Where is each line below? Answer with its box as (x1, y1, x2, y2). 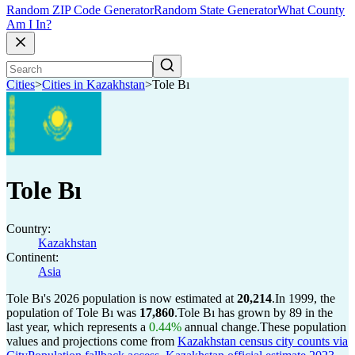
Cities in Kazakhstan (42, 78, 145, 92)
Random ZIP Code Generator (6, 3, 154, 17)
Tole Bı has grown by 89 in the (177, 306, 333, 319)
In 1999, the (275, 292, 335, 305)
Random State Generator (154, 3, 277, 17)
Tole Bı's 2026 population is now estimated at (6, 292, 237, 305)
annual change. (181, 320, 260, 334)
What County (277, 3, 345, 17)
